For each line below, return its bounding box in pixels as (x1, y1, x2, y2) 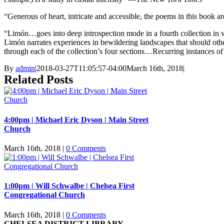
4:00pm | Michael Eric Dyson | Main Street (4, 115, 148, 124)
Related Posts (4, 73, 73, 86)
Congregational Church (4, 190, 85, 199)
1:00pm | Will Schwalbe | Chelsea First (4, 181, 134, 190)
